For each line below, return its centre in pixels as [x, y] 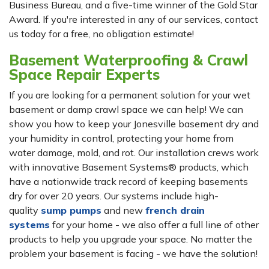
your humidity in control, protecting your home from [121, 138]
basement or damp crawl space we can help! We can [126, 110]
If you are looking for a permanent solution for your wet [130, 95]
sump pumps [71, 210]
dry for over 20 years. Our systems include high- [114, 196]
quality [25, 210]
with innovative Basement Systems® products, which [129, 167]
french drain [175, 210]
